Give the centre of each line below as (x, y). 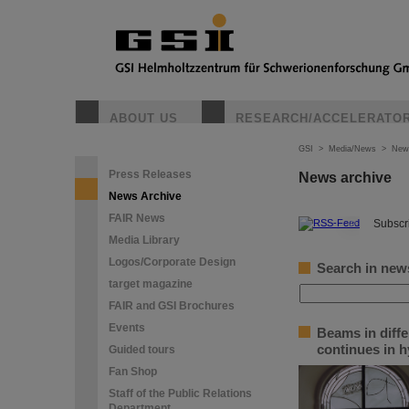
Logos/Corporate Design (172, 262)
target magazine (151, 284)
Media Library (144, 240)
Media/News (352, 149)
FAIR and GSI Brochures (172, 306)
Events (127, 328)
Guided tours (142, 350)
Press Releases (150, 174)
